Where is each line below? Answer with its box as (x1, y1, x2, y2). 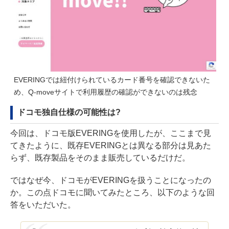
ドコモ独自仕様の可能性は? (17, 107, 121, 117)
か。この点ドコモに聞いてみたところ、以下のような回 (10, 188, 215, 197)
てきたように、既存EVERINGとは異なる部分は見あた (10, 141, 211, 150)
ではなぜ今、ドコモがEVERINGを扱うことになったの (10, 175, 211, 185)
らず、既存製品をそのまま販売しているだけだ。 (10, 153, 190, 162)
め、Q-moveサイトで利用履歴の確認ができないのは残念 (14, 87, 197, 96)
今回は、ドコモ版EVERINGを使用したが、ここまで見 (10, 128, 211, 138)
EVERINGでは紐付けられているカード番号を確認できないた (14, 75, 210, 84)
